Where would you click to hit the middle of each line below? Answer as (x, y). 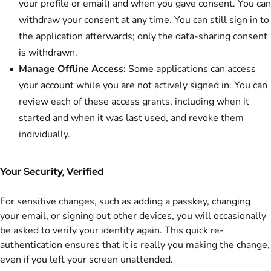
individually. (44, 135)
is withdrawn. (48, 53)
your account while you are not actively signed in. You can (143, 86)
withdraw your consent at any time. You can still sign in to (144, 20)
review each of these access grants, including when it (134, 102)
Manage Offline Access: (72, 69)
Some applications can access (191, 69)
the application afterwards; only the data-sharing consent (143, 37)
